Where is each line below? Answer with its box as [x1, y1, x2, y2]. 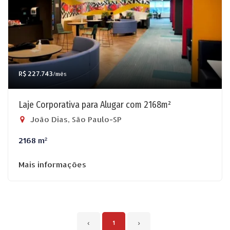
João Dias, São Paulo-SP [28, 114, 122, 124]
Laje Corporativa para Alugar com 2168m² [18, 99, 171, 110]
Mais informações [18, 160, 86, 169]
